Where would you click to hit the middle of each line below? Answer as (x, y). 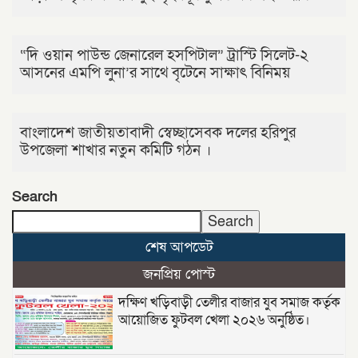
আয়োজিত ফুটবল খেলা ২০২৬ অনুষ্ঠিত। (214, 320)
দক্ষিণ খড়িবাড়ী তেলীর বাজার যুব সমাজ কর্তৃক (229, 302)
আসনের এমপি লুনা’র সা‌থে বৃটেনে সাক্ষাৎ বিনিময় (155, 73)
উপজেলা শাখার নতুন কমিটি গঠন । (115, 150)
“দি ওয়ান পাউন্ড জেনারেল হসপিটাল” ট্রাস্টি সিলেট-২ (164, 55)
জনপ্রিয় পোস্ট (179, 274)
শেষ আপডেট (179, 247)
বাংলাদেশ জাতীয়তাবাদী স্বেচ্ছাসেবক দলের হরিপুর (158, 133)
